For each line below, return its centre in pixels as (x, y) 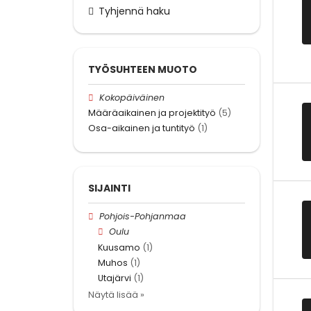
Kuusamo (119, 247)
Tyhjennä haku (134, 11)
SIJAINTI (109, 188)
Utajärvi (115, 278)
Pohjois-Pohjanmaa (143, 217)
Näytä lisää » (116, 295)
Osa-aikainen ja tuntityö (142, 128)
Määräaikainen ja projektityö (152, 112)
